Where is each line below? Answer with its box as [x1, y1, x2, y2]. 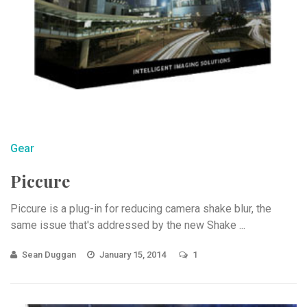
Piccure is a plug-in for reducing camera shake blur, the [10, 201, 271, 215]
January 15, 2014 [99, 249, 168, 260]
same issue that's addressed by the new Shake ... [10, 218, 245, 232]
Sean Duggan [22, 249, 76, 260]
